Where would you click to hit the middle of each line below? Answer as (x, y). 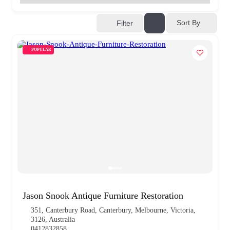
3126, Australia (53, 219)
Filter (125, 23)
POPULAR (41, 49)
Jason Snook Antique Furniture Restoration (103, 195)
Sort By (188, 23)
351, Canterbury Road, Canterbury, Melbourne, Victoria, (113, 210)
